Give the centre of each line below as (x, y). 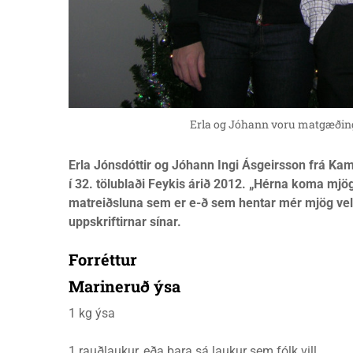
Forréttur (103, 259)
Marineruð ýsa (124, 286)
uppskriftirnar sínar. (125, 222)
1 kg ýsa (92, 313)
